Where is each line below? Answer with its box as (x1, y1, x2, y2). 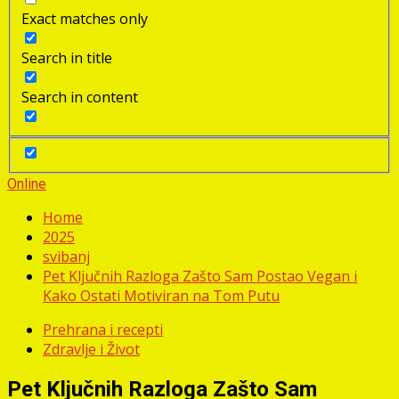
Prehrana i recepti (43, 320, 163, 340)
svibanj (43, 247, 90, 267)
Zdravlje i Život (43, 339, 140, 360)
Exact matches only (21, 8, 148, 28)
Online (7, 175, 46, 193)
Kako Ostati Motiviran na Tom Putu (43, 286, 280, 306)
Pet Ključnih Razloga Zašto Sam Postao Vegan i (43, 266, 357, 287)
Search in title (21, 47, 112, 68)
